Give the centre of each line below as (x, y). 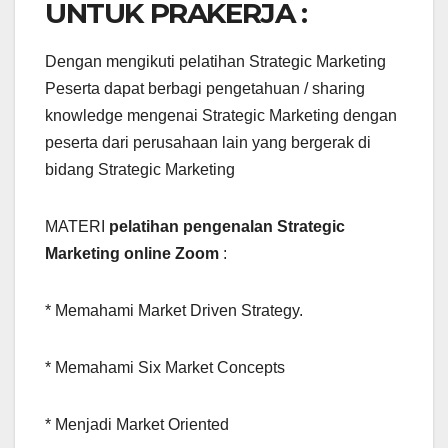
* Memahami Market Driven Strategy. (174, 311)
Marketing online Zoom (132, 254)
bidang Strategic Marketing (140, 170)
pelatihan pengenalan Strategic (227, 227)
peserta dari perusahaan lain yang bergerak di (208, 143)
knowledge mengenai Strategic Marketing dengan (221, 116)
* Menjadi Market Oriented (137, 425)
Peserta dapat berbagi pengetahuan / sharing (205, 89)
